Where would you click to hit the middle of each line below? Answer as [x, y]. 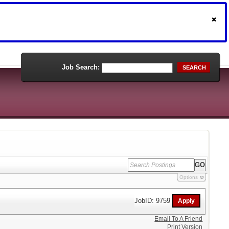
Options [188, 177]
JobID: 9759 [154, 200]
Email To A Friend [179, 219]
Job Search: [81, 67]
